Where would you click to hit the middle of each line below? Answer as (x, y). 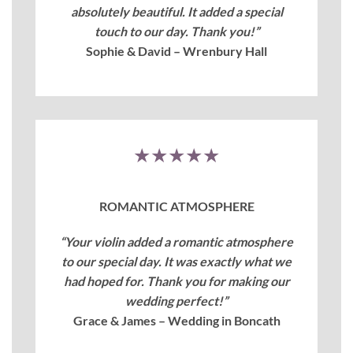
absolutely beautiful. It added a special (176, 11)
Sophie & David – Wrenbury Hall (176, 50)
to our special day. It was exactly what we (176, 262)
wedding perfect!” (176, 301)
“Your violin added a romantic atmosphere (176, 242)
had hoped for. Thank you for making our (176, 281)
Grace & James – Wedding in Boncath (176, 321)
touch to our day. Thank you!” (176, 31)
